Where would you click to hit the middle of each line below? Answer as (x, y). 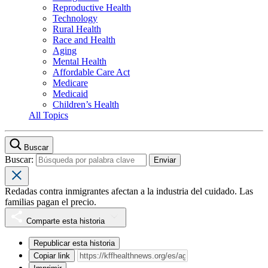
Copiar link (52, 255)
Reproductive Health (92, 7)
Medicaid (70, 93)
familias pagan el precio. (51, 202)
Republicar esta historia (74, 243)
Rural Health (77, 29)
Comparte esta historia (66, 221)
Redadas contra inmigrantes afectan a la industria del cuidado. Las (129, 191)
